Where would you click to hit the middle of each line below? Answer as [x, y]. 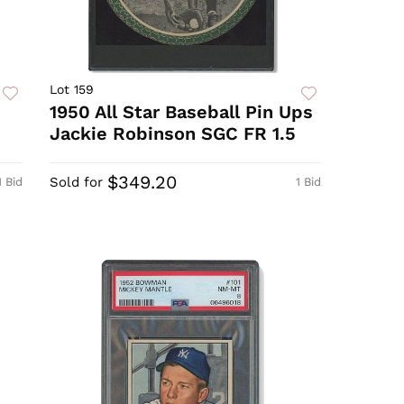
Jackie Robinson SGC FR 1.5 [173, 134]
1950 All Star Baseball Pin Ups [182, 112]
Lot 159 [72, 90]
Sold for [77, 183]
